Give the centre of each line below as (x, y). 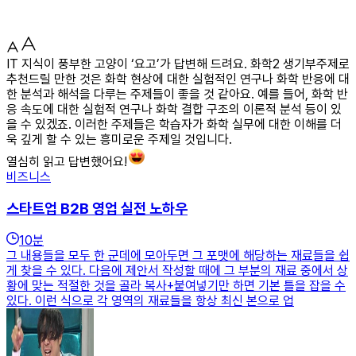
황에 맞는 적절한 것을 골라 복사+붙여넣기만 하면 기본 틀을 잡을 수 (176, 286)
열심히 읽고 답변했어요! (67, 161)
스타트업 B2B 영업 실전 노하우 (97, 208)
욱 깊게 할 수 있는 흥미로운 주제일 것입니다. (119, 139)
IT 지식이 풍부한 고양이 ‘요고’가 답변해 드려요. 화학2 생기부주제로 (178, 64)
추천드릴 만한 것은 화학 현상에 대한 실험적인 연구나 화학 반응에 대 (178, 79)
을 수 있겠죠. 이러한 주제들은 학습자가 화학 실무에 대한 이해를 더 (174, 124)
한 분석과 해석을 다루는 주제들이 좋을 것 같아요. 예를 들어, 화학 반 (177, 94)
